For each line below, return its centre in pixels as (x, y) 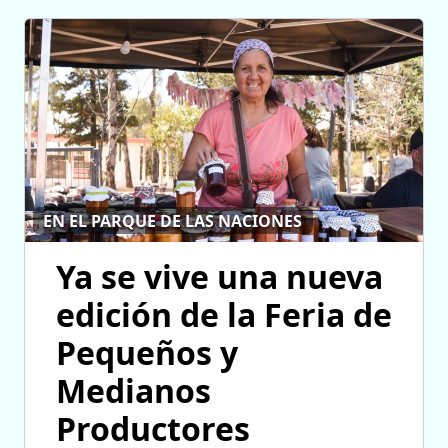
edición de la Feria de (224, 315)
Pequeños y (147, 353)
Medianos (133, 391)
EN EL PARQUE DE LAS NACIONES (173, 220)
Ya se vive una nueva (219, 277)
